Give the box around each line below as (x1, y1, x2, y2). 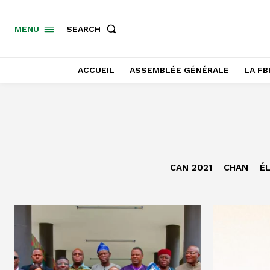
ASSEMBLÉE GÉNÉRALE (129, 65, 229, 75)
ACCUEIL (77, 65, 115, 75)
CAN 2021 (169, 162, 212, 173)
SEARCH (66, 24, 101, 34)
